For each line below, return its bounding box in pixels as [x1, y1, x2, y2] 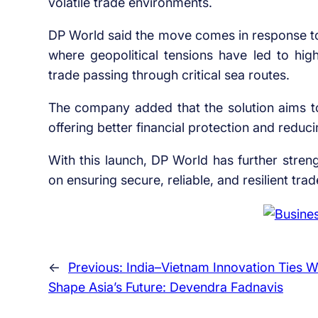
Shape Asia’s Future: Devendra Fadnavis [48, 280, 283, 295]
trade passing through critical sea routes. [48, 67, 290, 82]
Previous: [67, 260, 126, 275]
